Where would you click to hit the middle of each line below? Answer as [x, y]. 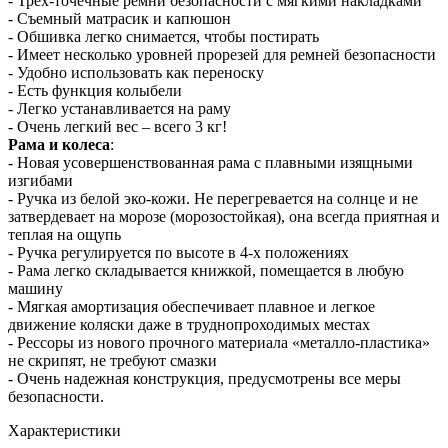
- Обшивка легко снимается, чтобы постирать [163, 36]
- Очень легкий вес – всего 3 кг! [117, 126]
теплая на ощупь [64, 234]
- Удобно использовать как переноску [136, 72]
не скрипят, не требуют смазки [112, 360]
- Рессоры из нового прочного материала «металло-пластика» [219, 342]
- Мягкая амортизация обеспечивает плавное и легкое [191, 306]
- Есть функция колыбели [95, 90]
